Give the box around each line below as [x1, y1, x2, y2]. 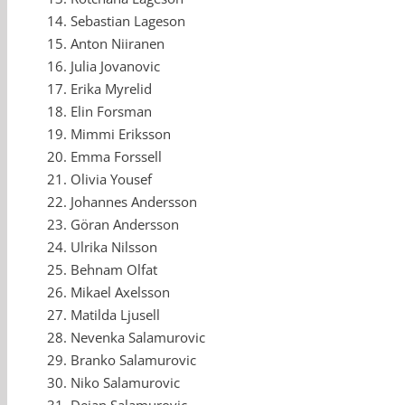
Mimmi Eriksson [71, 125, 171, 144]
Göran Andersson [71, 215, 179, 234]
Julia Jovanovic [71, 57, 160, 76]
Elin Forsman [71, 102, 152, 121]
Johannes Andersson [71, 193, 197, 212]
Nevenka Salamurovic [71, 328, 205, 347]
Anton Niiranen [71, 34, 165, 53]
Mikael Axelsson [71, 283, 170, 302]
